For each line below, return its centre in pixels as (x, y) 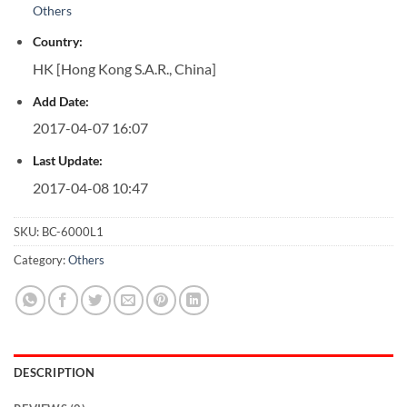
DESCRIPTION (54, 373)
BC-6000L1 (73, 232)
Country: (57, 42)
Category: (41, 260)
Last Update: (67, 160)
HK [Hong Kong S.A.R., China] (124, 68)
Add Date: (60, 101)
